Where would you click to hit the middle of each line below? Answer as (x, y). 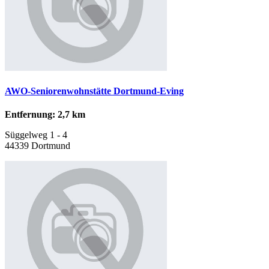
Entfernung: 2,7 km (45, 115)
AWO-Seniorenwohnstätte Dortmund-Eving (94, 91)
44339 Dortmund (38, 146)
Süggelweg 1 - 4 (36, 135)
